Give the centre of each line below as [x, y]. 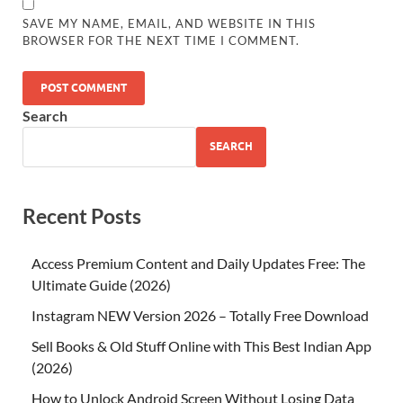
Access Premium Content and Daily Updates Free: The [198, 263]
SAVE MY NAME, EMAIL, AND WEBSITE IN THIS [170, 23]
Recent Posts [82, 215]
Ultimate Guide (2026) [101, 284]
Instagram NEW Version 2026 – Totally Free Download [200, 315]
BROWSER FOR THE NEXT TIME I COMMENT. [161, 40]
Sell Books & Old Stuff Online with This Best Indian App [201, 345]
